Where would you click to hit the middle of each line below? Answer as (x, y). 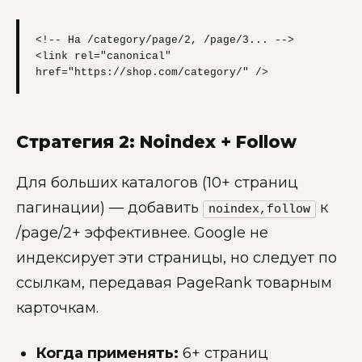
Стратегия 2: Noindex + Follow (156, 141)
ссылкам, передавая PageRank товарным (174, 282)
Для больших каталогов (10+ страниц (157, 182)
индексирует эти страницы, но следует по (177, 257)
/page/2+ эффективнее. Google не (142, 232)
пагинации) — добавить (109, 207)
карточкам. (57, 307)
